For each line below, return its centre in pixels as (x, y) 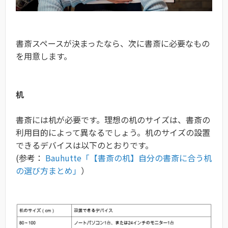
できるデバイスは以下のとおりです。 (84, 145)
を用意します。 (44, 56)
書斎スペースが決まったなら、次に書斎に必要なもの (113, 44)
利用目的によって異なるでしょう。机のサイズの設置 (113, 133)
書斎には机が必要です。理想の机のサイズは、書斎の (113, 120)
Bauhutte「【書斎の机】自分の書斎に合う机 (129, 158)
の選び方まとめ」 (48, 171)
